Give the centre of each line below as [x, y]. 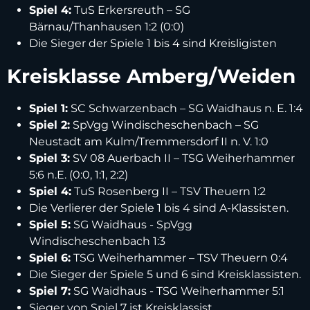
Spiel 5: [50, 224]
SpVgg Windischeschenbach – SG [164, 125]
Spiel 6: [50, 257]
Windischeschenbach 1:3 [97, 241]
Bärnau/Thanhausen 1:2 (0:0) [107, 26]
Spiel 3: [49, 158]
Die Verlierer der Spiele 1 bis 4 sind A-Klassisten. [159, 208]
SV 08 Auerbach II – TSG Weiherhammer [182, 158]
